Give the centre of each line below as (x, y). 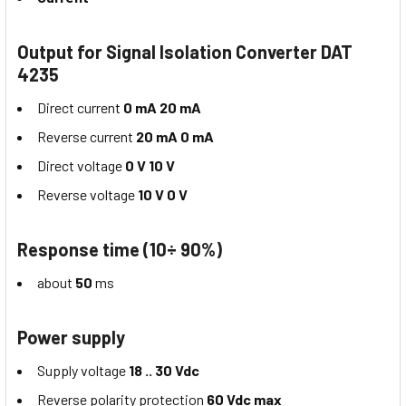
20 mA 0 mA (174, 137)
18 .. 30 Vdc (164, 371)
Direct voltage (81, 166)
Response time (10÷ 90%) (120, 250)
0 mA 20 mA (161, 108)
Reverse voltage (86, 195)
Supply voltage (83, 371)
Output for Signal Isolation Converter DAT (185, 52)
